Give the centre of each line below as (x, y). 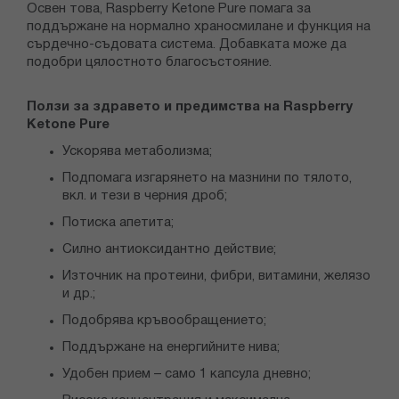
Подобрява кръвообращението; (164, 321)
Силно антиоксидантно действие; (169, 250)
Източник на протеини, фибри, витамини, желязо (216, 277)
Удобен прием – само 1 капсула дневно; (187, 375)
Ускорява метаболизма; (137, 152)
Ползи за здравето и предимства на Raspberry (190, 107)
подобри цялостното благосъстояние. (149, 63)
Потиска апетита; (118, 223)
